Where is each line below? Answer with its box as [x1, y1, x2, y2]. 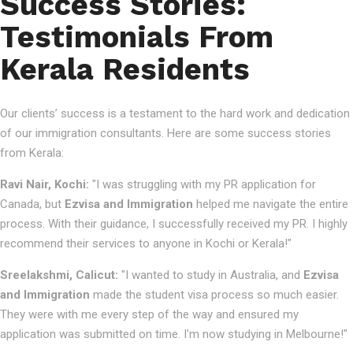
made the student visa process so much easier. [90, 288, 339, 302]
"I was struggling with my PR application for [89, 177, 316, 191]
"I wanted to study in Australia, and [118, 268, 303, 282]
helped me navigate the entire [193, 197, 348, 211]
